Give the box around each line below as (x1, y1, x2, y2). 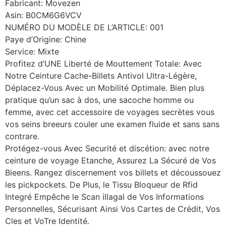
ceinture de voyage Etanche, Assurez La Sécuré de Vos (5, 155, 216, 166)
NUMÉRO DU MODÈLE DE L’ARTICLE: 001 (5, 22, 163, 33)
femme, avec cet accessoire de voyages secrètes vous (5, 107, 214, 118)
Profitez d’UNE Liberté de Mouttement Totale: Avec (5, 59, 202, 69)
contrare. (5, 131, 39, 142)
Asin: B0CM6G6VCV (5, 10, 82, 21)
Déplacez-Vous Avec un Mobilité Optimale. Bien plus (5, 83, 204, 93)
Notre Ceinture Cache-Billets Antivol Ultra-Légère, (5, 71, 197, 81)
